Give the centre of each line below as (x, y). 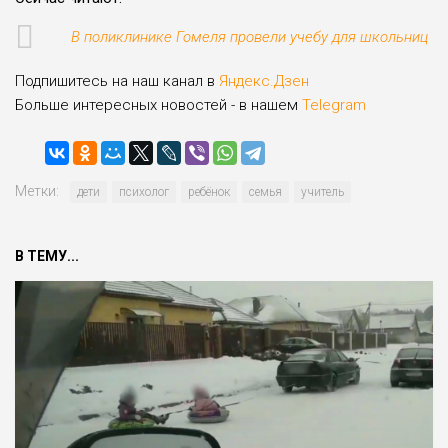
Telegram (332, 104)
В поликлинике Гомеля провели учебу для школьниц (249, 36)
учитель (322, 191)
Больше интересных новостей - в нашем (156, 104)
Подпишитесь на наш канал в (117, 80)
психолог (144, 191)
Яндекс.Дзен (264, 80)
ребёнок (209, 191)
